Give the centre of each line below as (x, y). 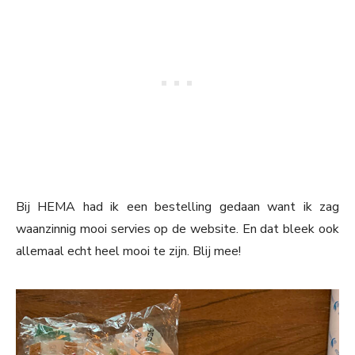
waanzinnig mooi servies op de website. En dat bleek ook (177, 229)
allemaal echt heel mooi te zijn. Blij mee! (128, 252)
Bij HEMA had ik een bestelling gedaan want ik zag (177, 207)
